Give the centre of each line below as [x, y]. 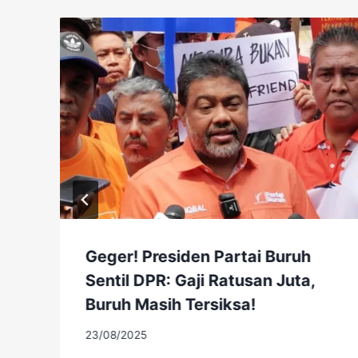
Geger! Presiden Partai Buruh [198, 256]
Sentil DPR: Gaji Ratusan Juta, [200, 280]
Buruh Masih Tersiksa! [171, 304]
